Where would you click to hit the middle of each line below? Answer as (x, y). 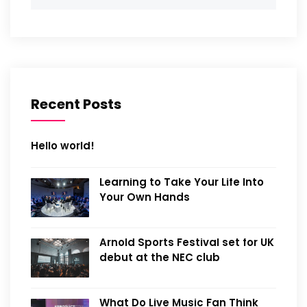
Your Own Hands (145, 197)
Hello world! (63, 146)
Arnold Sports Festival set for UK (187, 243)
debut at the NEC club (160, 258)
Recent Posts (76, 105)
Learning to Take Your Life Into (182, 182)
